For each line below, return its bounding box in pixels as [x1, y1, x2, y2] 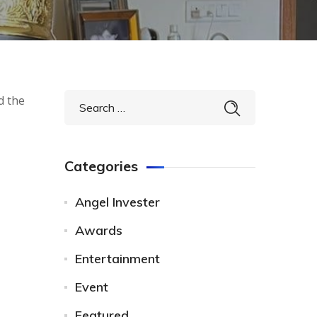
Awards [75, 222, 122, 238]
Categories [64, 157, 138, 175]
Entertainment [75, 250, 160, 267]
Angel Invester [75, 194, 160, 210]
